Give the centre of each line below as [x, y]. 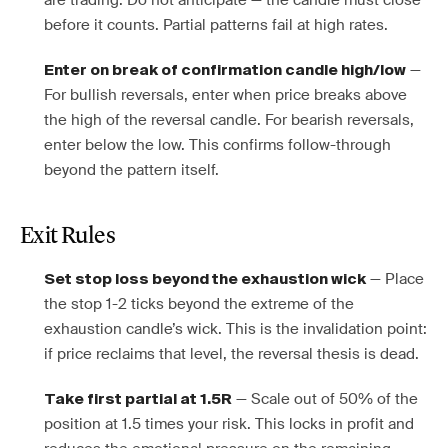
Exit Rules [67, 237]
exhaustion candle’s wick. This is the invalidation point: [235, 329]
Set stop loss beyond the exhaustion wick [205, 279]
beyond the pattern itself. [131, 170]
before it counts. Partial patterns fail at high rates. [216, 25]
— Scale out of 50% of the [325, 399]
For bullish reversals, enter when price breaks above [225, 95]
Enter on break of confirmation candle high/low [225, 70]
